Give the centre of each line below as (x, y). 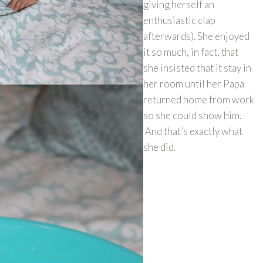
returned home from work (199, 100)
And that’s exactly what (193, 131)
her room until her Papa (194, 84)
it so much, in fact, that (191, 52)
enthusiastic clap (179, 20)
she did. (161, 147)
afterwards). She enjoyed (196, 36)
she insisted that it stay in (197, 68)
